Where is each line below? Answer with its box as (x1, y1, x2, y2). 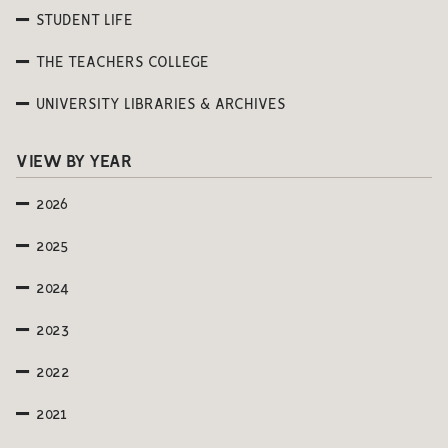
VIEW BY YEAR (16, 154, 131, 170)
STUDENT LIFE (36, 14, 133, 28)
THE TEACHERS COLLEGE (36, 56, 209, 70)
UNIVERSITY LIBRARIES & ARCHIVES (36, 98, 286, 112)
